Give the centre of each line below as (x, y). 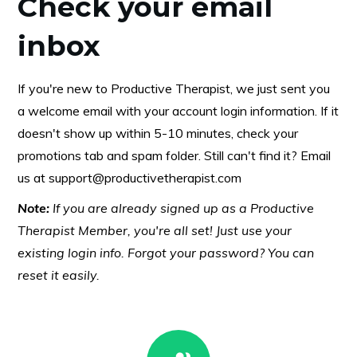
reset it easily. (59, 275)
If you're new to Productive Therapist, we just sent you (174, 88)
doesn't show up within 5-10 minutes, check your (158, 133)
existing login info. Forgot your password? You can (166, 252)
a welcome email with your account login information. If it (178, 110)
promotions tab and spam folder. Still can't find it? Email (174, 155)
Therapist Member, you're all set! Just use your (155, 230)
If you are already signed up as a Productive (182, 208)
